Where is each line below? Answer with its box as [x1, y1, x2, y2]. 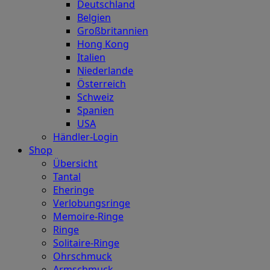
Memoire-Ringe [53, 210, 124, 224]
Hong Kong [77, 37, 129, 51]
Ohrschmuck [53, 250, 112, 263]
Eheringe [53, 183, 94, 197]
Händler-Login [53, 130, 118, 144]
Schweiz [77, 90, 114, 104]
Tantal [53, 170, 81, 184]
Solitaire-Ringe [53, 236, 119, 250]
